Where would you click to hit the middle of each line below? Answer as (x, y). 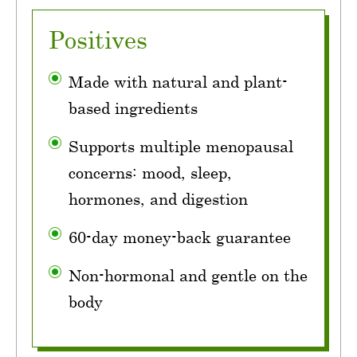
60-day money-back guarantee (180, 237)
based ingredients (133, 108)
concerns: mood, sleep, (150, 172)
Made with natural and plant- (178, 81)
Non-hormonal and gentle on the (188, 275)
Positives (98, 39)
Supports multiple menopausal (181, 146)
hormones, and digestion (158, 198)
